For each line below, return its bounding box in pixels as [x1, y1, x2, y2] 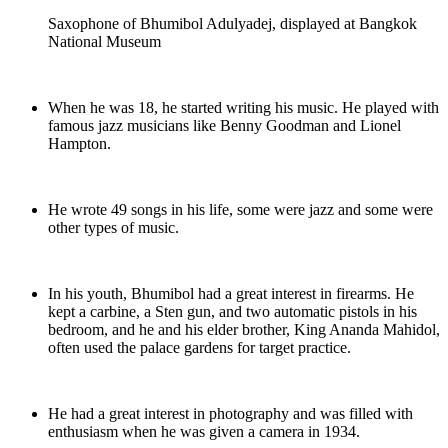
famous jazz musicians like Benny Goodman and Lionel [48, 117, 401, 135]
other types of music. [48, 219, 179, 237]
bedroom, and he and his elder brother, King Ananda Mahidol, [48, 321, 440, 339]
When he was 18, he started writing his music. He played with [48, 99, 439, 117]
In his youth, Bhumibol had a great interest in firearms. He [48, 285, 414, 303]
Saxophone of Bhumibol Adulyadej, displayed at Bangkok [48, 15, 417, 33]
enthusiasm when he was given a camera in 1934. [48, 423, 360, 441]
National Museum [48, 33, 161, 51]
